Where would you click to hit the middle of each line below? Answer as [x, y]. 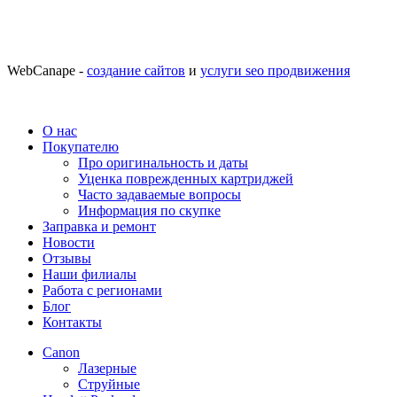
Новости [69, 243]
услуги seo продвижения [275, 71]
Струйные [109, 385]
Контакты [72, 323]
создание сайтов [136, 71]
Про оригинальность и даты [163, 163]
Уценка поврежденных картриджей [186, 179]
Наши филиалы [90, 275]
